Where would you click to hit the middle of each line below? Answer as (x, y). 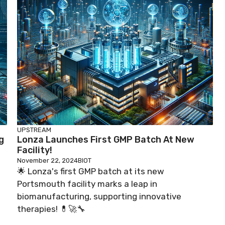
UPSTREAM (34, 130)
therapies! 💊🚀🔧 (51, 209)
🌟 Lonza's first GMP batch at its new (91, 171)
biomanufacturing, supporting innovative (99, 196)
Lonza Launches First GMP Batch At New (106, 139)
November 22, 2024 (47, 160)
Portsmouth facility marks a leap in (87, 184)
